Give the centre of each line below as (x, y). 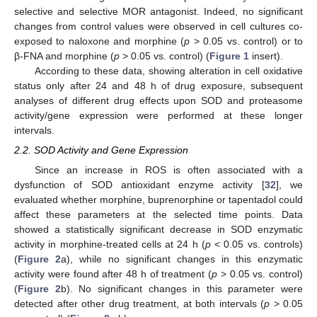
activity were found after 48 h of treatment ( (113, 274)
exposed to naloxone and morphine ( (99, 41)
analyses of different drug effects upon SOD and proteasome (158, 100)
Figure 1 (229, 56)
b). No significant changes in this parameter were (181, 289)
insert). (266, 56)
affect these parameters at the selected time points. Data (158, 215)
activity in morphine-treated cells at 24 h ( (110, 244)
